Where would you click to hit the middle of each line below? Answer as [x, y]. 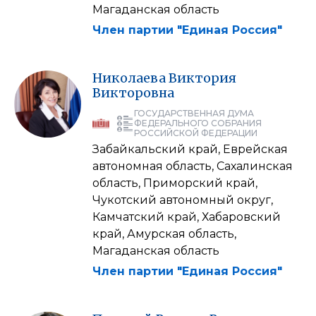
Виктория [202, 78]
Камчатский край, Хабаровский [187, 217]
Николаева [129, 78]
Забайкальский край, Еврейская [190, 149]
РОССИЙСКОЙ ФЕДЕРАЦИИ [196, 133]
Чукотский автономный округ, [183, 200]
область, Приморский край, [175, 183]
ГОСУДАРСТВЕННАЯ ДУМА [194, 113]
